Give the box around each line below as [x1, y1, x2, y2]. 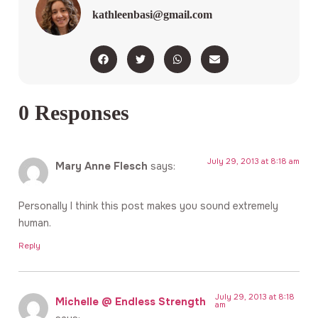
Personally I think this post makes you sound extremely [18, 199, 278, 213]
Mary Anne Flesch [55, 159, 148, 172]
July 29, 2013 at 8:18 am [207, 155, 300, 166]
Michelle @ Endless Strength [55, 295, 206, 308]
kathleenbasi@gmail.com [92, 8, 212, 21]
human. [18, 216, 51, 230]
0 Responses [18, 100, 129, 125]
